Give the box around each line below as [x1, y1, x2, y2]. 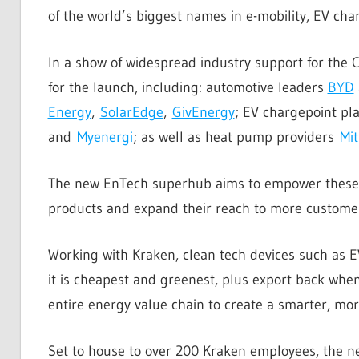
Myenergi [76, 128, 133, 147]
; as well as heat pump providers [132, 128, 340, 147]
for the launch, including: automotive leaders [47, 79, 328, 97]
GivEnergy [171, 103, 235, 122]
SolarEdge [99, 103, 163, 122]
